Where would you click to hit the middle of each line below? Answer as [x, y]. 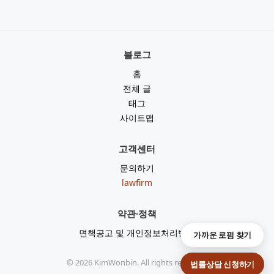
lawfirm [137, 183]
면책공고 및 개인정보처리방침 [137, 233]
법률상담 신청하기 [222, 264]
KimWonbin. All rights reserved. [150, 263]
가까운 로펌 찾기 [222, 235]
